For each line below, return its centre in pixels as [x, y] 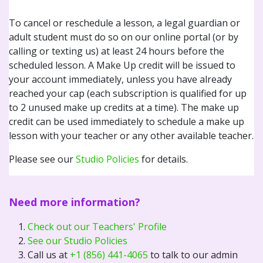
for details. [163, 159]
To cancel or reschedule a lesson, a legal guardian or [124, 23]
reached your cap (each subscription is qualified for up [128, 93]
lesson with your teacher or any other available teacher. [131, 135]
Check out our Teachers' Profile [97, 226]
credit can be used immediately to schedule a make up [127, 121]
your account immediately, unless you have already [120, 79]
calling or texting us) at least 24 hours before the [117, 51]
